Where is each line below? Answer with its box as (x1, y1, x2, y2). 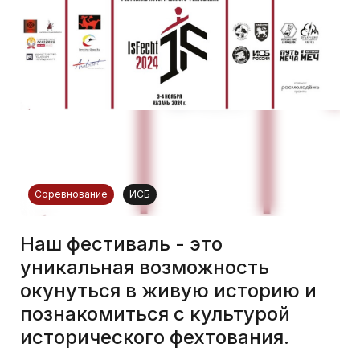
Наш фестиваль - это (20, 231, 223, 256)
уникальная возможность (20, 255, 269, 279)
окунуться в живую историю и (20, 278, 317, 302)
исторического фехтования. (20, 325, 289, 349)
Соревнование (35, 187, 108, 200)
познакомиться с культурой (20, 301, 290, 325)
